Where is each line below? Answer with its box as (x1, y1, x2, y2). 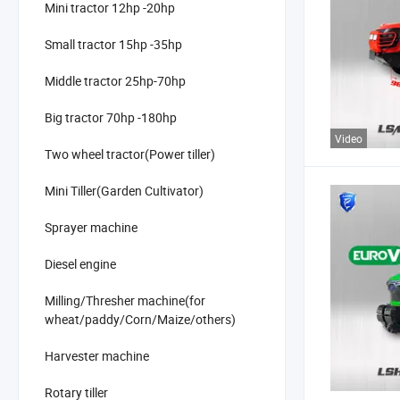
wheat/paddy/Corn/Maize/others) (45, 310, 236, 328)
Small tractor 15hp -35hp (45, 35, 182, 53)
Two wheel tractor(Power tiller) (45, 145, 215, 162)
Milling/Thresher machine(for (45, 291, 205, 309)
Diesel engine (45, 254, 116, 272)
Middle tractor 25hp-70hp (45, 71, 186, 89)
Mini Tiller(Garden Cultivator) (45, 181, 204, 199)
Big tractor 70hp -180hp (45, 108, 177, 126)
